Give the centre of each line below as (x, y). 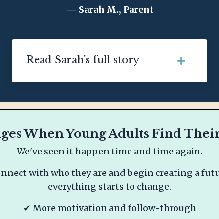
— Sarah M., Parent (109, 10)
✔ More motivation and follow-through (109, 208)
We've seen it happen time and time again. (109, 152)
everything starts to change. (109, 187)
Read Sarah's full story (83, 60)
